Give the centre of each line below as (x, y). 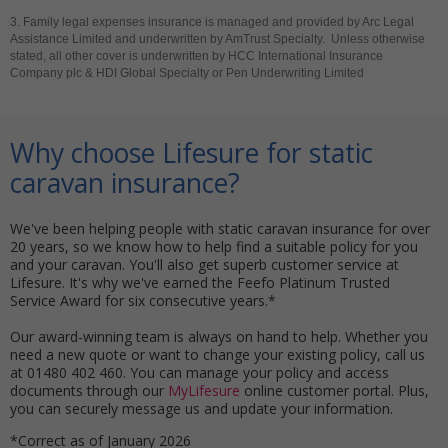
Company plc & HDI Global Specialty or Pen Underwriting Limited (187, 72)
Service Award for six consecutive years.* (145, 300)
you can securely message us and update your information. (201, 408)
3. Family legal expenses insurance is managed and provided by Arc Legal (212, 21)
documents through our (89, 390)
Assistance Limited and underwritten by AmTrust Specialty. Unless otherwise (217, 38)
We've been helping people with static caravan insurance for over (220, 228)
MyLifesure (204, 390)
